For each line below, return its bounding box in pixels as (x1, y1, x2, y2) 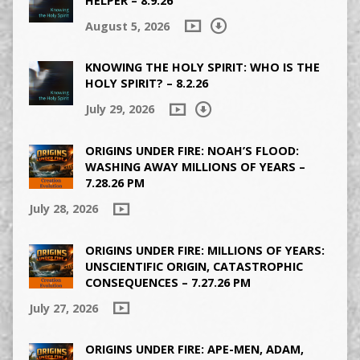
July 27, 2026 (28, 300, 98, 316)
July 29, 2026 (84, 101, 154, 117)
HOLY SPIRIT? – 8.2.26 (84, 76, 208, 92)
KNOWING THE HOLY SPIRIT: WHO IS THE (84, 59, 320, 76)
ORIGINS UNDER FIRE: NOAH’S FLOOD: (84, 143, 299, 159)
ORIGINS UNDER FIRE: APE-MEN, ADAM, (84, 342, 304, 358)
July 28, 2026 (28, 201, 98, 217)
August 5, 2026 (84, 18, 170, 34)
